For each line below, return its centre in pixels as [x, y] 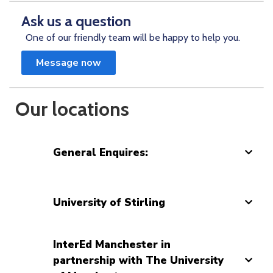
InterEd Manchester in [112, 244]
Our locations [72, 108]
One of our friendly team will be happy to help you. [133, 37]
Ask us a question [76, 21]
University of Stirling [109, 202]
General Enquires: [101, 152]
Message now [69, 62]
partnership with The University [138, 260]
